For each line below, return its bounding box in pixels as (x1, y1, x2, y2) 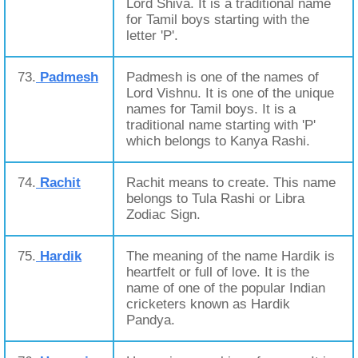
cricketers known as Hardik (126, 296, 290, 312)
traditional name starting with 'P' (126, 117, 316, 133)
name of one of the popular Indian (126, 280, 325, 296)
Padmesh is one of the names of (126, 70, 319, 85)
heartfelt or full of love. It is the (126, 265, 309, 280)
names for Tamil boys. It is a (126, 101, 296, 117)
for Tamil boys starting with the (126, 12, 309, 27)
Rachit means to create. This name (126, 175, 336, 190)
